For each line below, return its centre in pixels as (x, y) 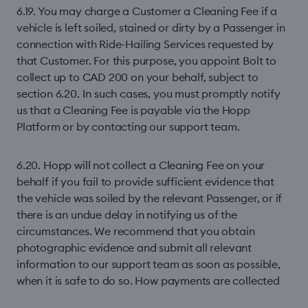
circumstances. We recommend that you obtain (136, 231)
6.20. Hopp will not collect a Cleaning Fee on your (141, 165)
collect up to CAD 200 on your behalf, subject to (137, 77)
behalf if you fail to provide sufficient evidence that (145, 181)
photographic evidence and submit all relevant (134, 247)
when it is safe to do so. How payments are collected (148, 280)
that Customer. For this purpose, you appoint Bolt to (146, 60)
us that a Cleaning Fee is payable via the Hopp (133, 110)
